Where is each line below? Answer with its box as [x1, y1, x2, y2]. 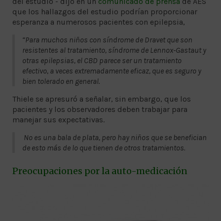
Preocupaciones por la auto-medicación [12, 165, 187, 177]
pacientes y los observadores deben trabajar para [12, 104, 187, 114]
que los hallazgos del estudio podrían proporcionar [12, 6, 197, 16]
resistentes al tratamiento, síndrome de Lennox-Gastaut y [22, 45, 206, 55]
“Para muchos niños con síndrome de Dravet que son [22, 35, 192, 44]
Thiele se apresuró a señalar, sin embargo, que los [12, 94, 191, 104]
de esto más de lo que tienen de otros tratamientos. [22, 143, 185, 152]
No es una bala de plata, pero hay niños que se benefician [22, 132, 207, 142]
